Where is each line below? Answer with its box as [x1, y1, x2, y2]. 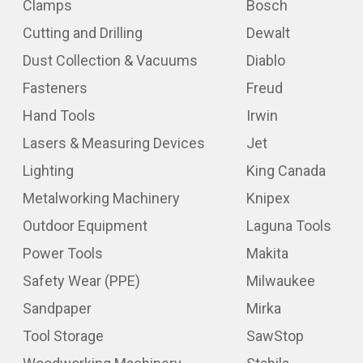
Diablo [246, 51, 285, 69]
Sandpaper [23, 299, 92, 317]
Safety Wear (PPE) [23, 271, 140, 289]
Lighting [23, 161, 74, 179]
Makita [246, 244, 288, 262]
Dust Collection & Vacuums [23, 51, 198, 69]
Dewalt [246, 23, 290, 41]
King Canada [246, 161, 326, 179]
